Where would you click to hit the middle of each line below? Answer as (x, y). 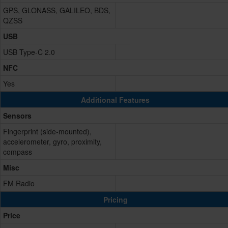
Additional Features (115, 100)
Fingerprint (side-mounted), (47, 132)
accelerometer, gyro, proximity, (52, 142)
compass (18, 152)
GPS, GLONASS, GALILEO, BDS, (57, 10)
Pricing (115, 200)
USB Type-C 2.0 (29, 52)
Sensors (17, 116)
